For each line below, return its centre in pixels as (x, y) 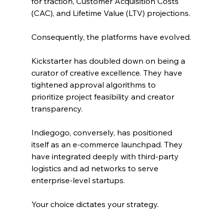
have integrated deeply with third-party (106, 156)
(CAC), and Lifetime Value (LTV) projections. (111, 13)
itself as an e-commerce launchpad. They (108, 144)
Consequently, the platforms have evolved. (111, 37)
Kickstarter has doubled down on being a (109, 60)
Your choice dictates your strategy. (95, 204)
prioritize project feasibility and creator (104, 96)
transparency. (57, 108)
